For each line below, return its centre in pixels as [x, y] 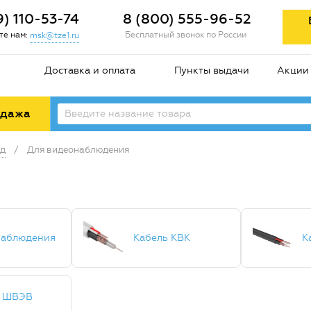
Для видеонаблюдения [78, 150]
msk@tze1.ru [55, 35]
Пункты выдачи [211, 70]
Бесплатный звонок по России [185, 35]
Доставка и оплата [90, 70]
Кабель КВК [162, 238]
